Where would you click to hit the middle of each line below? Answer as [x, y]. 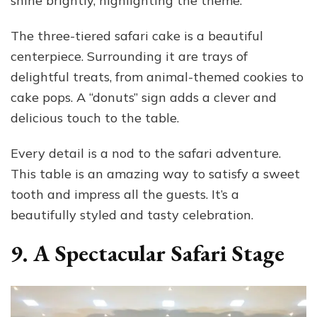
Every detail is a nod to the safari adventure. [146, 154]
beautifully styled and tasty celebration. [132, 215]
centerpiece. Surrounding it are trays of [129, 57]
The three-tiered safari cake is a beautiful [137, 36]
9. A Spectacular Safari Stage [148, 254]
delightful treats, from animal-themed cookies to [157, 77]
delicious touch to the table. [95, 118]
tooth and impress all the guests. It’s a [125, 195]
